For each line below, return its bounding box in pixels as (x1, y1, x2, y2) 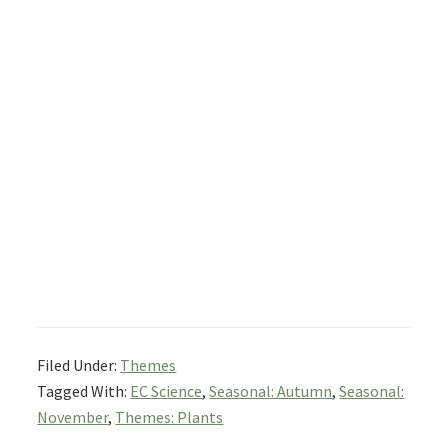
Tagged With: (37, 381, 131, 402)
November (37, 407, 109, 428)
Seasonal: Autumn (209, 381, 333, 402)
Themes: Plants (115, 407, 224, 428)
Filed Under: (37, 355, 121, 376)
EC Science (130, 381, 203, 402)
